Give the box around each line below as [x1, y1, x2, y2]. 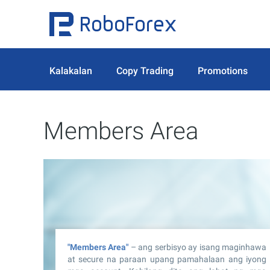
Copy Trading [116, 64, 174, 77]
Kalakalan [49, 64, 92, 77]
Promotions [198, 64, 248, 77]
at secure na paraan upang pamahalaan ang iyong [67, 254, 266, 264]
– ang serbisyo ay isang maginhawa [128, 242, 267, 252]
